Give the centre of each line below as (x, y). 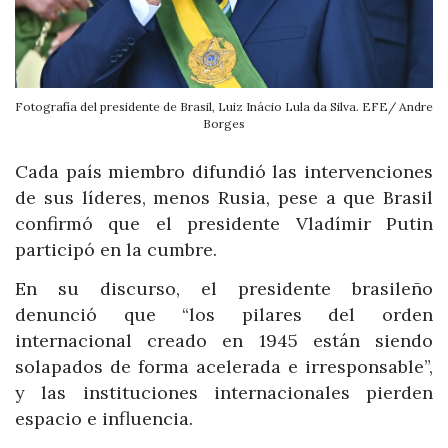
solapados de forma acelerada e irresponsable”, (224, 367)
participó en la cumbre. (116, 249)
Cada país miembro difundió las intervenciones (224, 171)
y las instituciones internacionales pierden (224, 393)
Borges (224, 123)
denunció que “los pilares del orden (224, 315)
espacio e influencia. (104, 419)
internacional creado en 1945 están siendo (224, 341)
